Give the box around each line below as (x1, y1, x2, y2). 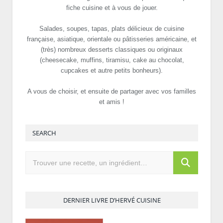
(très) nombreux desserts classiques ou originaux (41, 45, 183, 53)
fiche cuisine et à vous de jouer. (66, 3, 158, 11)
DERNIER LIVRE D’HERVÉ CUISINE (63, 195, 161, 205)
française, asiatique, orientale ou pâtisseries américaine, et (27, 35, 197, 43)
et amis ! (99, 98, 124, 106)
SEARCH (32, 128, 56, 137)
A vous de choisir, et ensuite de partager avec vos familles (27, 87, 196, 95)
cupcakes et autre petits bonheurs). (61, 66, 163, 74)
